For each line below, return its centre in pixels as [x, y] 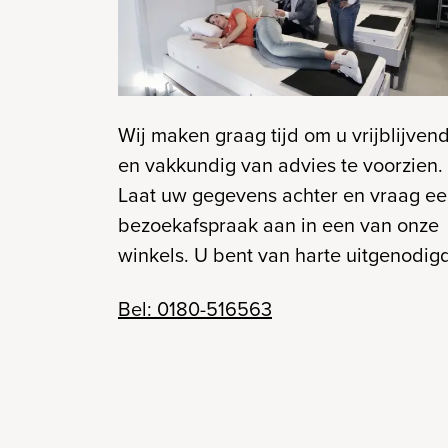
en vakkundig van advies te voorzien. [280, 164]
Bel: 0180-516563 [195, 308]
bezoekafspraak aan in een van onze [278, 224]
